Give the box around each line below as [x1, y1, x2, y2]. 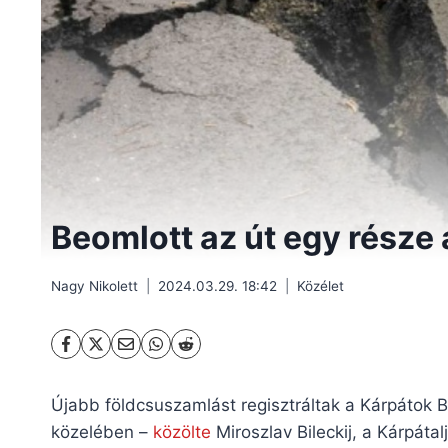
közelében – [51, 421, 153, 442]
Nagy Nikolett [51, 277, 138, 294]
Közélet [297, 277, 344, 294]
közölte [153, 421, 211, 442]
